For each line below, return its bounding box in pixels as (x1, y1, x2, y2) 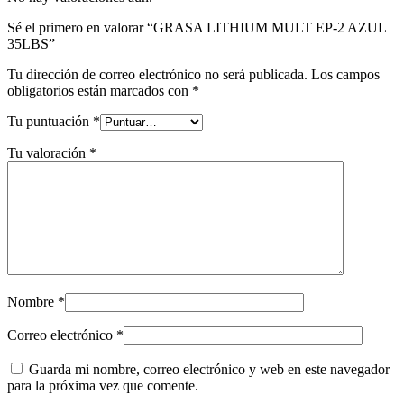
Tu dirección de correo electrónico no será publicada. (7, 67, 308, 83)
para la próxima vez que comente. (7, 378, 198, 394)
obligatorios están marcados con (7, 83, 192, 99)
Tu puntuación (7, 114, 93, 130)
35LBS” (7, 36, 55, 52)
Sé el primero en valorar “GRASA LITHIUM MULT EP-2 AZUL (7, 20, 386, 36)
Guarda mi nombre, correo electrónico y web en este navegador (29, 362, 390, 378)
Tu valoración (7, 145, 89, 161)
